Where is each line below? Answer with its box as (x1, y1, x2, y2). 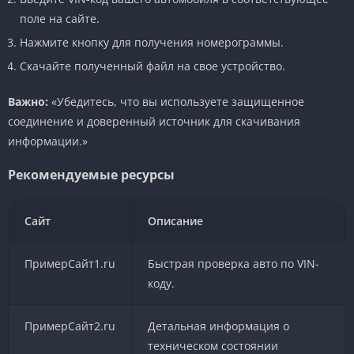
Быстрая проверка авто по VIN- (147, 255, 319, 271)
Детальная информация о (147, 318, 289, 333)
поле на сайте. (20, 10, 100, 26)
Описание (148, 213, 204, 228)
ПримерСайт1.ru (24, 255, 115, 271)
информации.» (8, 133, 88, 149)
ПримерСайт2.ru (24, 318, 115, 333)
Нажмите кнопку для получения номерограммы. (20, 34, 284, 50)
